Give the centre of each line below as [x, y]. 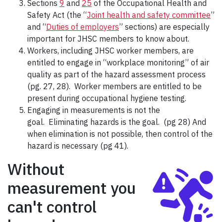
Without [36, 169]
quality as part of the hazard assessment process [116, 75]
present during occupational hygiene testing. [107, 98]
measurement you [72, 188]
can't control [52, 207]
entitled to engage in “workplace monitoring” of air [118, 63]
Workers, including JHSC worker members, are [111, 51]
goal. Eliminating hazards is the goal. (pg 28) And [117, 122]
